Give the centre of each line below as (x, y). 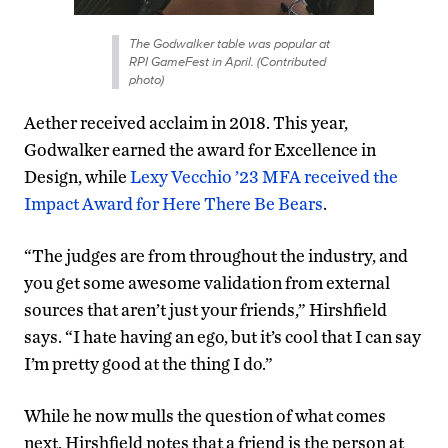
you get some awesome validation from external (207, 282)
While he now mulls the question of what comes (205, 415)
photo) (146, 79)
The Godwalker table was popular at (229, 43)
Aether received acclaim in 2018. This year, (186, 122)
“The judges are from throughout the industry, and (216, 255)
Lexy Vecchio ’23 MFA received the (264, 176)
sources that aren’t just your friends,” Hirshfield (205, 309)
